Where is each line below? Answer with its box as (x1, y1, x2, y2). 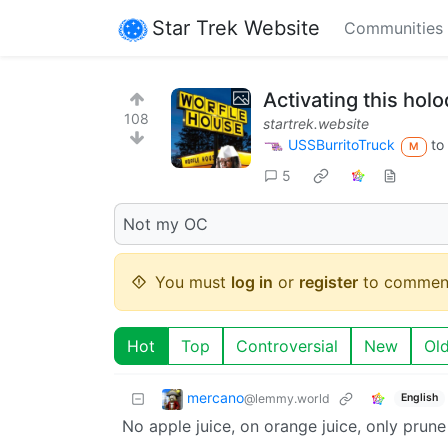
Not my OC (123, 213, 208, 234)
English (400, 391, 438, 405)
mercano (187, 388, 244, 406)
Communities (344, 18, 443, 38)
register (299, 271, 358, 292)
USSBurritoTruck (288, 136, 395, 153)
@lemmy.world (244, 390, 330, 406)
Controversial (236, 335, 338, 356)
